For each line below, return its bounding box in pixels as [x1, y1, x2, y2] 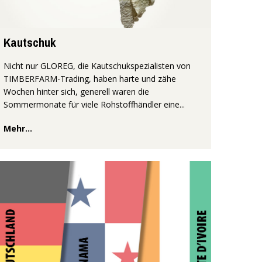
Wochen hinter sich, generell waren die [4, 86, 149, 98]
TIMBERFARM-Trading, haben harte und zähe [4, 73, 176, 85]
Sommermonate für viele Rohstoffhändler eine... [4, 99, 185, 111]
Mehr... [4, 123, 32, 135]
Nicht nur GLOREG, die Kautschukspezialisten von [4, 60, 191, 72]
